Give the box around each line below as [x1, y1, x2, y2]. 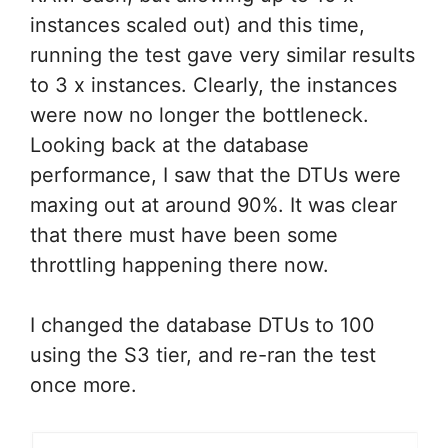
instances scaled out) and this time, [30, 13, 365, 38]
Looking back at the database [30, 133, 309, 158]
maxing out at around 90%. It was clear [30, 193, 397, 218]
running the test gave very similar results [30, 43, 415, 68]
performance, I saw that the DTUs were [30, 163, 401, 188]
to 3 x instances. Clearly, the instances [30, 73, 397, 98]
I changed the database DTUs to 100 [30, 313, 375, 338]
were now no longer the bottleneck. [30, 103, 369, 128]
